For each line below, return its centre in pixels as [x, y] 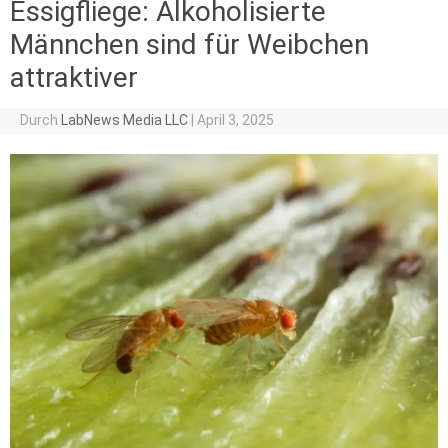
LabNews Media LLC [124, 119]
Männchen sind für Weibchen [189, 44]
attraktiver [74, 77]
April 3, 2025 [235, 119]
